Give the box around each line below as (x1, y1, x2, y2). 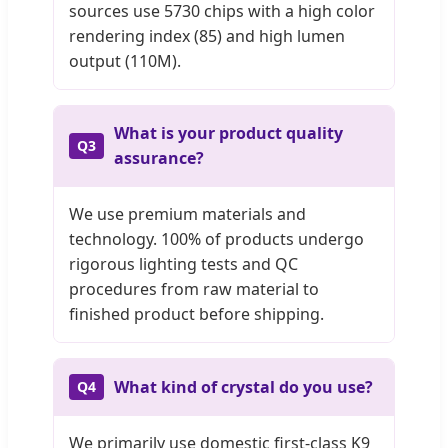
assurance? (114, 147, 204, 170)
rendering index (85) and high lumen (69, 25, 345, 48)
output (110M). (69, 50, 181, 73)
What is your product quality (114, 122, 343, 145)
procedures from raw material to (69, 278, 319, 301)
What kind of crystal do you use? (114, 375, 373, 398)
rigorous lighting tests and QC (69, 253, 298, 276)
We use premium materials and (69, 203, 306, 226)
